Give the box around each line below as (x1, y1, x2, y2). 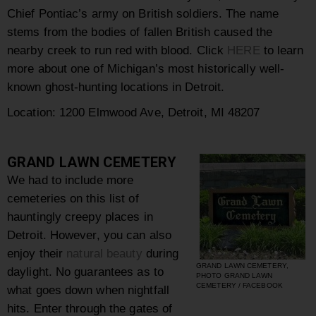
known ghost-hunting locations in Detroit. (7, 80, 225, 95)
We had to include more (7, 173, 134, 188)
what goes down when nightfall (7, 283, 169, 298)
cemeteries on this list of (7, 191, 139, 206)
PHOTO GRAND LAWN (196, 272, 273, 280)
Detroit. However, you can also (7, 228, 172, 243)
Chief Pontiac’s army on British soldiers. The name (7, 6, 279, 21)
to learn (260, 43, 304, 58)
